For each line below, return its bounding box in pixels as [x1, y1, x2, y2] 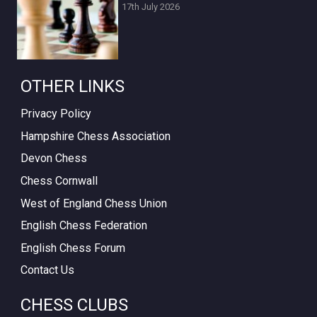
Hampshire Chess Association [21, 129, 171, 143]
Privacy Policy [21, 107, 91, 121]
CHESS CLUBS [21, 295, 128, 316]
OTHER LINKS [21, 76, 125, 96]
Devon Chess [21, 151, 87, 166]
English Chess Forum [21, 241, 125, 255]
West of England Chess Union [21, 196, 167, 210]
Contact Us [21, 263, 74, 277]
